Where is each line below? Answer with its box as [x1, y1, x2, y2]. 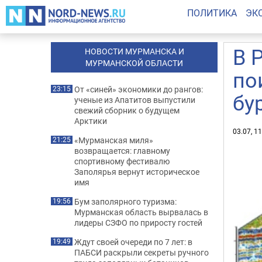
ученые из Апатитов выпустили [74, 94, 195, 105]
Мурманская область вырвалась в [74, 206, 208, 218]
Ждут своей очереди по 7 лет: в [74, 236, 192, 247]
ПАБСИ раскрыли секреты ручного [74, 247, 209, 258]
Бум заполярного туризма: [74, 196, 177, 207]
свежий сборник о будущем [74, 105, 180, 116]
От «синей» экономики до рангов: [74, 84, 203, 95]
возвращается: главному [74, 145, 170, 156]
